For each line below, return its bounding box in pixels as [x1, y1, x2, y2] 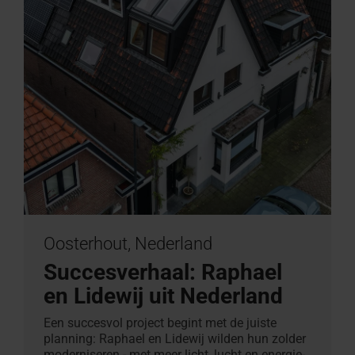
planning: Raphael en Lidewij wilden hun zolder [44, 330, 306, 346]
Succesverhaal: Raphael [44, 258, 282, 285]
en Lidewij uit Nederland [44, 282, 283, 309]
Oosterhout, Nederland [44, 233, 212, 254]
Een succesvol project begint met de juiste [44, 315, 277, 330]
